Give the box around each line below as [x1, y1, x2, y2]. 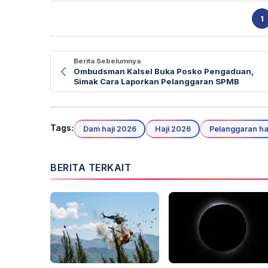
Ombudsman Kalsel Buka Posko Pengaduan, [74, 66, 254, 77]
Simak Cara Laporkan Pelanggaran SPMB [74, 77, 239, 87]
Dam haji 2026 [83, 124, 136, 133]
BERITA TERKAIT [50, 162, 131, 174]
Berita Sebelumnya [74, 57, 141, 66]
